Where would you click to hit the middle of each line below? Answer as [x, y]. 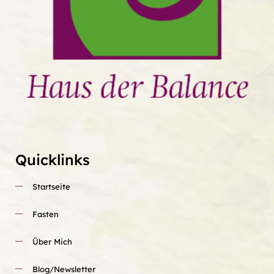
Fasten [46, 214]
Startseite [51, 186]
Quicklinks [53, 159]
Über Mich [52, 241]
